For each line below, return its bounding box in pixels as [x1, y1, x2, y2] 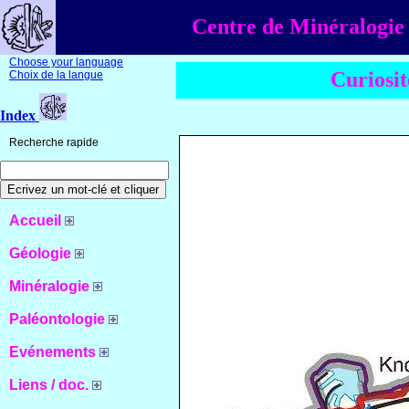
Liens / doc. [9, 377, 92, 393]
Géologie [9, 246, 75, 261]
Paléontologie [9, 311, 109, 327]
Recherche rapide [9, 136, 99, 149]
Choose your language [9, 56, 123, 68]
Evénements [9, 344, 100, 360]
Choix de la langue [9, 68, 103, 81]
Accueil [9, 213, 65, 228]
